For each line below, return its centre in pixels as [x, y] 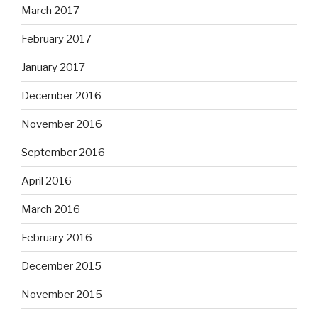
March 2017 [50, 10]
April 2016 [46, 181]
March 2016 [51, 209]
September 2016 [63, 152]
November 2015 [62, 294]
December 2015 [61, 266]
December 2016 [61, 95]
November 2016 [62, 124]
